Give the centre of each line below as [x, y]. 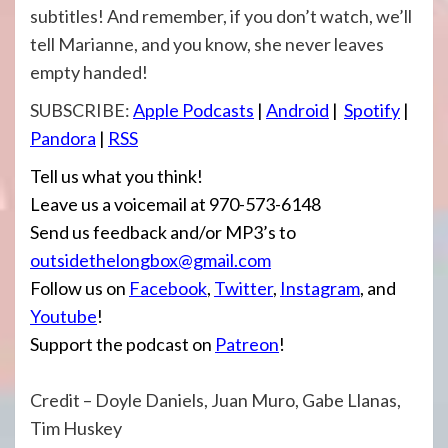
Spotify [372, 110]
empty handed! [89, 72]
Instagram [320, 288]
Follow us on [79, 288]
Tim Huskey [76, 428]
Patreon [247, 344]
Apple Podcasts [193, 110]
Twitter [243, 288]
